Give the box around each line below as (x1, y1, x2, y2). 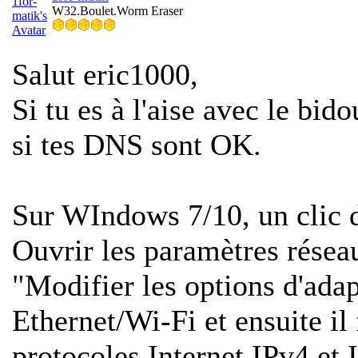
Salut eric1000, (12, 58, 198, 91)
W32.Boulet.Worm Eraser (52, 4, 183, 18)
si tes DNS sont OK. (12, 128, 261, 161)
